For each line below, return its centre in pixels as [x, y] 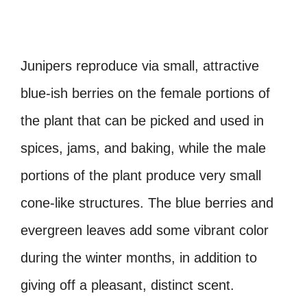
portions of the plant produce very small [141, 175]
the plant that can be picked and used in [142, 120]
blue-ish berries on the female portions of [145, 93]
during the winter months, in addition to [139, 257]
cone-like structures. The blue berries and [147, 202]
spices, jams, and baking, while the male [143, 148]
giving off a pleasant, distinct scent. [127, 285]
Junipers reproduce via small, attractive [140, 65]
